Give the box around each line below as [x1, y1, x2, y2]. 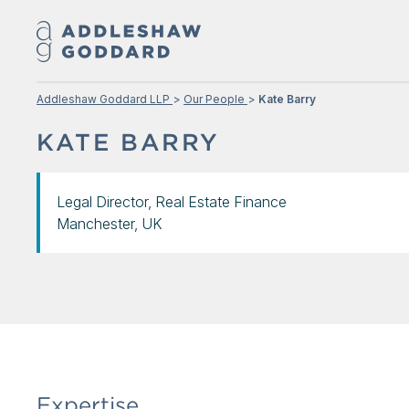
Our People [184, 92, 245, 106]
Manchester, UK [57, 215, 163, 233]
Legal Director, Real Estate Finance [57, 193, 287, 211]
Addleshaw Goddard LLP [37, 92, 170, 106]
